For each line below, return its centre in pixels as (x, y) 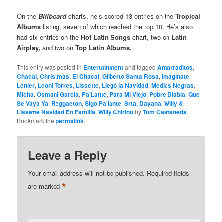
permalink (70, 121)
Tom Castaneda (165, 112)
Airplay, (29, 48)
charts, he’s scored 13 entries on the (121, 16)
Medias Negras (173, 85)
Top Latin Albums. (104, 48)
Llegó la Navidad (125, 85)
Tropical (188, 16)
